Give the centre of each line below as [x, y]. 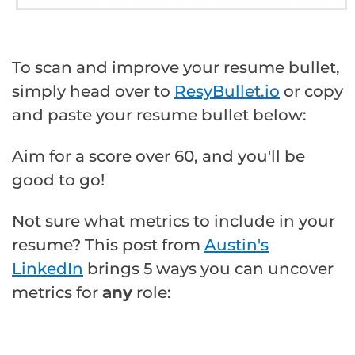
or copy [311, 92]
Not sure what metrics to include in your [174, 221]
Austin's [237, 245]
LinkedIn [48, 269]
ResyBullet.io [227, 92]
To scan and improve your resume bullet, [176, 68]
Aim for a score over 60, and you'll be [158, 157]
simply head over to [93, 92]
